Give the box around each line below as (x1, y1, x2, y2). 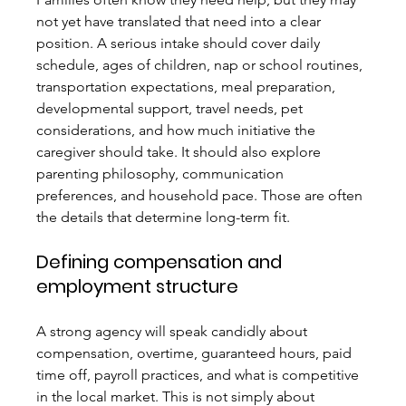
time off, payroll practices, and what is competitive (36, 366, 363, 384)
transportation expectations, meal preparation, (36, 78, 340, 96)
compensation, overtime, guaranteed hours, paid (36, 344, 356, 362)
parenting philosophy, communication (36, 165, 288, 183)
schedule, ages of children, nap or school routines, (36, 56, 367, 74)
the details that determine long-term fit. (36, 208, 291, 227)
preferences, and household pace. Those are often (36, 187, 367, 205)
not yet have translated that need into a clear (36, 13, 325, 31)
